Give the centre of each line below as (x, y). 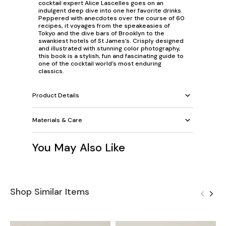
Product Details (56, 95)
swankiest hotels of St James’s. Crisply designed (111, 41)
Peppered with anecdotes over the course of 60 (111, 18)
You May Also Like (79, 148)
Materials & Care (57, 120)
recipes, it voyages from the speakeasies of (104, 26)
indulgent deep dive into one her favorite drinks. (110, 11)
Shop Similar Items (50, 192)
